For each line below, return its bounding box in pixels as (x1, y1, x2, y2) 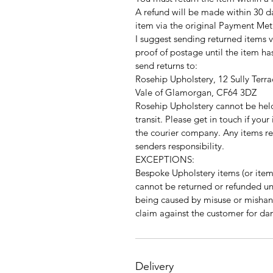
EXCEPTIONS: (135, 153, 194, 165)
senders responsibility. (135, 140, 227, 152)
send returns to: (135, 59, 200, 71)
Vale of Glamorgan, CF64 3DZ (135, 86, 257, 98)
